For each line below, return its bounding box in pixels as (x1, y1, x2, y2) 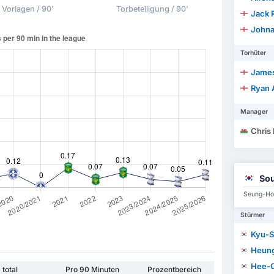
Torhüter (240, 49, 266, 57)
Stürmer (240, 211, 265, 220)
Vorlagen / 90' (1, 4, 54, 14)
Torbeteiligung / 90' (116, 4, 188, 14)
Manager (240, 108, 268, 116)
